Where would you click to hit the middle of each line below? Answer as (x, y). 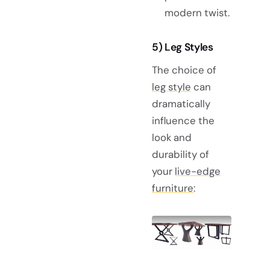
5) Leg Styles (183, 47)
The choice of (184, 70)
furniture (173, 188)
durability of (181, 154)
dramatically (181, 103)
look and (172, 137)
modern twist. (197, 13)
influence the (183, 120)
